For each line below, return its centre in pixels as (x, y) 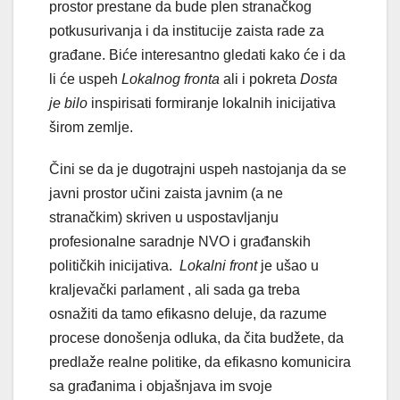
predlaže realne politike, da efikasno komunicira (200, 362)
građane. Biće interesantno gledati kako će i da (197, 54)
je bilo (70, 103)
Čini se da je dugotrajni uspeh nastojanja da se (198, 169)
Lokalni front (218, 265)
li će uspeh (85, 79)
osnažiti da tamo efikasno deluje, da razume (188, 313)
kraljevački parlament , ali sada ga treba (175, 289)
